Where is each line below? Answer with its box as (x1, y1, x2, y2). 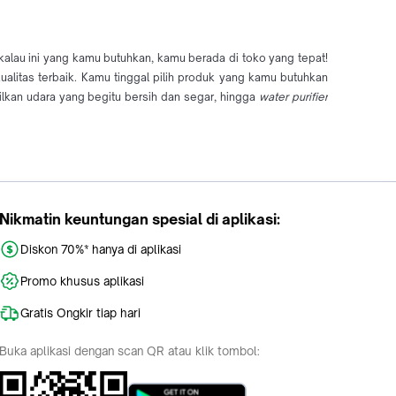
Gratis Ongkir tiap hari (20, 306, 141, 321)
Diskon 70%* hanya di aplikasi (20, 242, 181, 257)
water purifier (259, 90, 329, 104)
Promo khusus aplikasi (20, 274, 144, 289)
